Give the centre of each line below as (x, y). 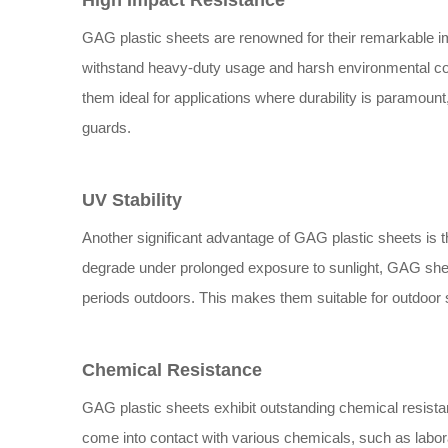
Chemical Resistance (172, 370)
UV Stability (132, 200)
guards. (106, 127)
